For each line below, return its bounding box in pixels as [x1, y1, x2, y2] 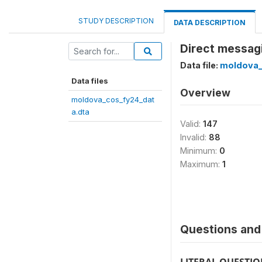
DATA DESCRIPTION [174, 18, 246, 27]
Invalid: [180, 132, 209, 142]
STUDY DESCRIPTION [78, 16, 154, 25]
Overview [180, 87, 230, 99]
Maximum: [180, 159, 222, 169]
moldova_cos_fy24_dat [71, 95, 154, 104]
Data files [71, 76, 108, 85]
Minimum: [180, 146, 219, 156]
